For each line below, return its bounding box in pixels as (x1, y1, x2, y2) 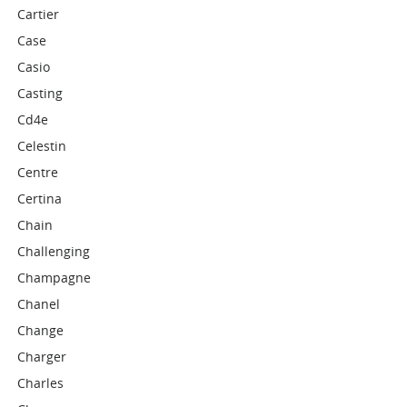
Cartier (17, 5, 60, 23)
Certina (17, 190, 63, 207)
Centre (17, 164, 59, 181)
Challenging (17, 243, 91, 260)
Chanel (17, 295, 61, 313)
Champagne (17, 269, 92, 286)
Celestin (17, 137, 67, 154)
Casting (17, 84, 64, 102)
